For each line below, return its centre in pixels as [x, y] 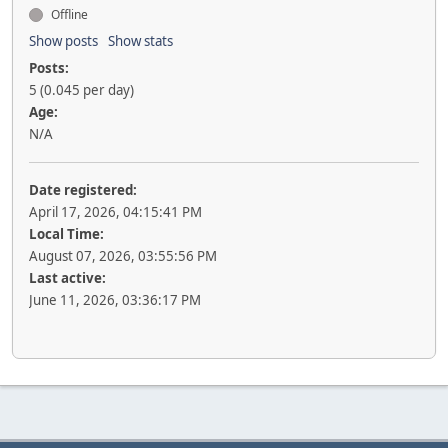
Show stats [140, 41]
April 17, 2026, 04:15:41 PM [115, 212]
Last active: [67, 278]
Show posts [63, 41]
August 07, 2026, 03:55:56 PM [123, 256]
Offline [68, 14]
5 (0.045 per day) [81, 90]
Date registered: [83, 190]
